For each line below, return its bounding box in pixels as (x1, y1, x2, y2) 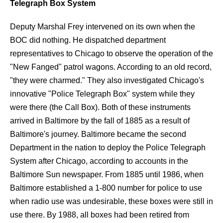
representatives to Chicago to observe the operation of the (10, 49, 213, 58)
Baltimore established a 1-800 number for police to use (10, 184, 202, 192)
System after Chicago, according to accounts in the (10, 157, 188, 165)
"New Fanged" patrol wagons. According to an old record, (10, 63, 212, 71)
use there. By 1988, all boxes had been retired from (10, 211, 189, 219)
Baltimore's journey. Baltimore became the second (10, 130, 186, 138)
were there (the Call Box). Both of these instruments (10, 103, 191, 111)
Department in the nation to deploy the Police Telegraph (10, 143, 206, 152)
